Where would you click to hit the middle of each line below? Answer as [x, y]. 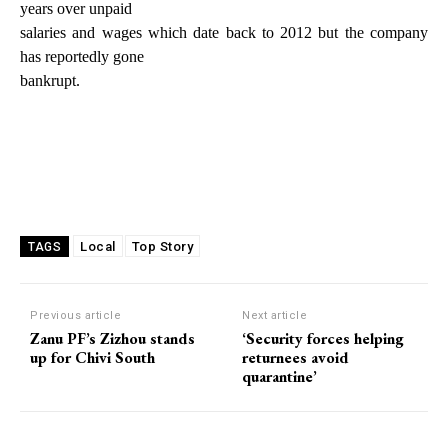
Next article [275, 315]
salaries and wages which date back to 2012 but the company [224, 32]
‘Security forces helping [323, 338]
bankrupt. [50, 80]
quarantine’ [280, 376]
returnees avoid [296, 357]
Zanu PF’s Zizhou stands [112, 338]
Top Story [162, 246]
